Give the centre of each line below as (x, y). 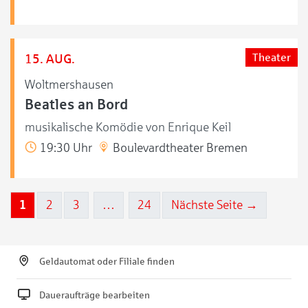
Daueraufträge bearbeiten (95, 295)
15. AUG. (50, 58)
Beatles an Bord (76, 104)
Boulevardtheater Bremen (179, 147)
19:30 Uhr (65, 147)
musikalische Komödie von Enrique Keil (128, 127)
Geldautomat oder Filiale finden (107, 261)
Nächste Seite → (214, 205)
